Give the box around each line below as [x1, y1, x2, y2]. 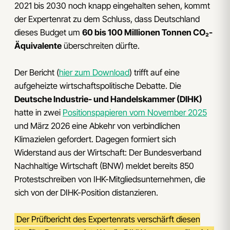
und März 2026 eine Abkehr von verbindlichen [14, 120, 180, 131]
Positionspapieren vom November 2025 [63, 107, 207, 118]
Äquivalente [14, 40, 62, 51]
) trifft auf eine [129, 67, 180, 78]
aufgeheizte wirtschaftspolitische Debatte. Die [14, 80, 181, 91]
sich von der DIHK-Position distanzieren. [14, 187, 158, 198]
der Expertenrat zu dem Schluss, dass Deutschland [14, 13, 200, 24]
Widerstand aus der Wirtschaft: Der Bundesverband [14, 147, 201, 158]
